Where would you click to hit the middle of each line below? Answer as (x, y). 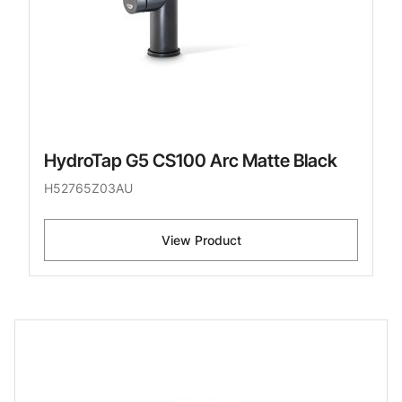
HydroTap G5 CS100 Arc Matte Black (191, 161)
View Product (201, 240)
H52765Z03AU (88, 188)
